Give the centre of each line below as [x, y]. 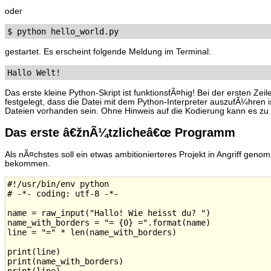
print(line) [34, 252]
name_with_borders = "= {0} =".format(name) [109, 223]
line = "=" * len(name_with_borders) [92, 233]
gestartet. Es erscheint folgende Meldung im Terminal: [108, 52]
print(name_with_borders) [65, 262]
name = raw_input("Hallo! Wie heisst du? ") [109, 213]
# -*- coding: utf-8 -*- [63, 194]
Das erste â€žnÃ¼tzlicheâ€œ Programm [120, 133]
